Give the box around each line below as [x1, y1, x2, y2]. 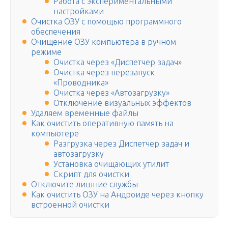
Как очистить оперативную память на [31, 119, 174, 128]
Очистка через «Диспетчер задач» [53, 58, 182, 67]
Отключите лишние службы [31, 180, 138, 189]
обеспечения [31, 27, 80, 37]
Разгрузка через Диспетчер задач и [53, 139, 189, 149]
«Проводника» [53, 78, 108, 88]
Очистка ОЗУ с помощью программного [31, 17, 182, 26]
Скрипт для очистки [53, 169, 129, 179]
